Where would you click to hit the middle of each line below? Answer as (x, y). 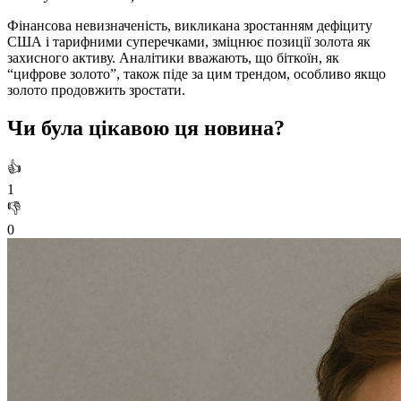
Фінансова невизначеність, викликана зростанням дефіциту (190, 25)
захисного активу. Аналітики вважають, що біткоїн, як (173, 57)
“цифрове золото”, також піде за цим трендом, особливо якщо (196, 73)
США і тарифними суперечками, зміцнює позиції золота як (189, 41)
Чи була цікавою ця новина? (146, 128)
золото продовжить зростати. (96, 90)
